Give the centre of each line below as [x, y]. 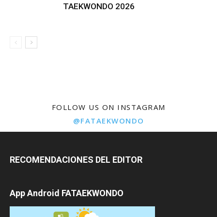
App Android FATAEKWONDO [67, 193]
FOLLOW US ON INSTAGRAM [108, 107]
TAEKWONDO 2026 [99, 6]
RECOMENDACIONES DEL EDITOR [76, 160]
